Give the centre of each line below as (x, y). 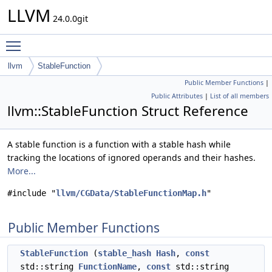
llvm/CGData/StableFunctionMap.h (131, 193)
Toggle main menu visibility (83, 40)
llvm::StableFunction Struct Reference (128, 111)
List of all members (240, 96)
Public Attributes (177, 96)
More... (22, 171)
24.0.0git (69, 19)
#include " (32, 193)
